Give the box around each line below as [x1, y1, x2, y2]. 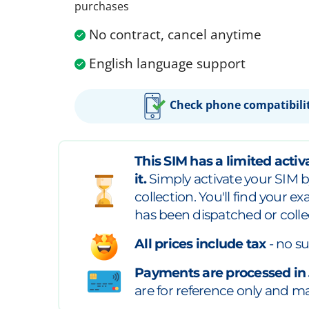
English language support [89, 54, 246, 73]
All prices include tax [134, 236, 266, 252]
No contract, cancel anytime [89, 26, 261, 44]
